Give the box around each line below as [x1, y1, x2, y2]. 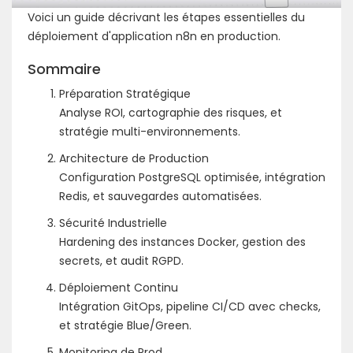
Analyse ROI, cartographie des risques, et [59, 104, 282, 121]
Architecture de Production [59, 150, 209, 166]
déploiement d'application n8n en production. [28, 28, 281, 44]
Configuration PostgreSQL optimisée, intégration [59, 169, 325, 185]
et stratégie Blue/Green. [59, 317, 191, 333]
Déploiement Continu [59, 279, 178, 295]
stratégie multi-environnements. [59, 123, 240, 139]
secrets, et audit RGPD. [59, 252, 184, 269]
